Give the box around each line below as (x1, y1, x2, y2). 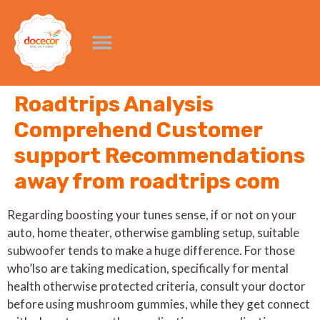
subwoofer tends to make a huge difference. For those (7, 243, 295, 258)
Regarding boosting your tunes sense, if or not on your (7, 207, 296, 222)
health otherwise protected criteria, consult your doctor (7, 279, 306, 294)
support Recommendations (14, 143, 305, 169)
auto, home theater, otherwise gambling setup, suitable (7, 225, 299, 240)
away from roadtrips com (14, 169, 280, 194)
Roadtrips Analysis (14, 91, 214, 117)
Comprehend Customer (14, 117, 262, 143)
